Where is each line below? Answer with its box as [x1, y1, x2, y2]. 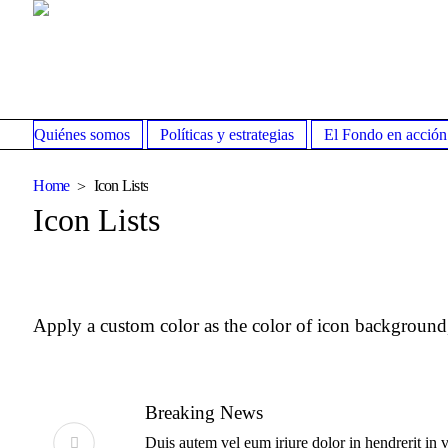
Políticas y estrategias [160, 125, 295, 143]
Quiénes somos [34, 125, 131, 143]
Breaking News [145, 402, 264, 423]
